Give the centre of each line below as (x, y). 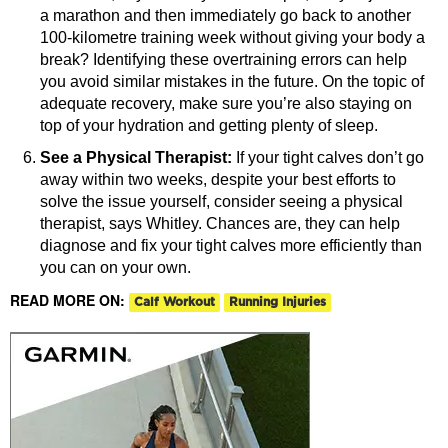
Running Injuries (277, 301)
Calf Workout (174, 301)
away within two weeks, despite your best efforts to (218, 180)
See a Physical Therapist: (136, 158)
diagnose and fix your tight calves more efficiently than (231, 246)
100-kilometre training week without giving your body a (232, 38)
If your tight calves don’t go (328, 158)
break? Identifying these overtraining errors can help (223, 60)
